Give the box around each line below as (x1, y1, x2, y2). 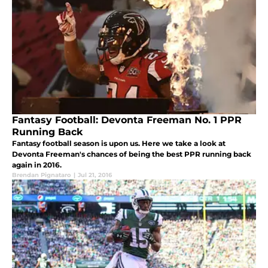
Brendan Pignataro (12, 171, 71, 179)
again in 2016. (12, 160, 62, 170)
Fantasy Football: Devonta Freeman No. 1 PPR (12, 114, 242, 126)
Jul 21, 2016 (78, 171, 112, 179)
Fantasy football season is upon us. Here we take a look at (12, 139, 226, 148)
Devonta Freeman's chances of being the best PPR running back (12, 150, 251, 159)
